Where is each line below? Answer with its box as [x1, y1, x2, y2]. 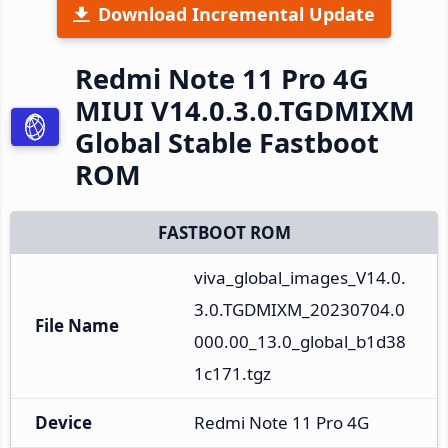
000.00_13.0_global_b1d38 [194, 329, 406, 353]
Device [35, 410, 92, 434]
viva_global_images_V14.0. [194, 265, 406, 289]
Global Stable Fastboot [75, 123, 379, 161]
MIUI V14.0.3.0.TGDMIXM [75, 91, 415, 129]
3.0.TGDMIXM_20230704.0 [194, 297, 405, 321]
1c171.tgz [194, 361, 271, 385]
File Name [35, 313, 119, 337]
